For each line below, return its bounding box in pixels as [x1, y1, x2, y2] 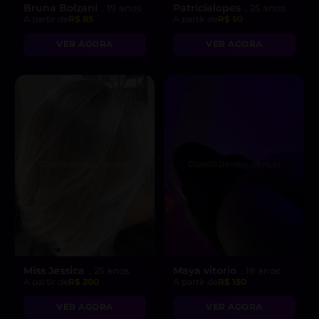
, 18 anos [241, 265, 281, 276]
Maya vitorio [173, 264, 239, 276]
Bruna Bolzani [23, 1, 100, 14]
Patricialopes [173, 1, 244, 14]
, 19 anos [102, 2, 142, 14]
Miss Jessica [23, 264, 88, 276]
